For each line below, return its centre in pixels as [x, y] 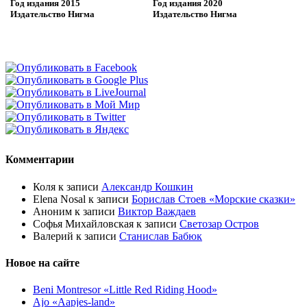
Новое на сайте [42, 262]
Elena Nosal [59, 199]
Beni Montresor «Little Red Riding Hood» [125, 290]
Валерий [53, 236]
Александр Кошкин [147, 186]
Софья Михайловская [83, 223]
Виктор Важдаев [157, 211]
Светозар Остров [219, 223]
